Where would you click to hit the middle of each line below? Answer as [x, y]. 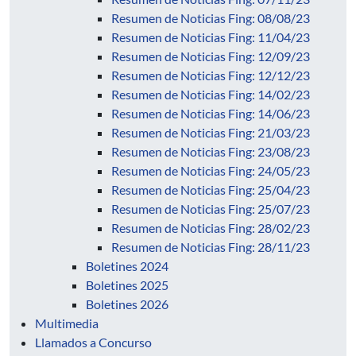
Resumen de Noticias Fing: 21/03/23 [211, 132]
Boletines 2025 [127, 285]
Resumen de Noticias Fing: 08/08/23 [211, 18]
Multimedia [67, 323]
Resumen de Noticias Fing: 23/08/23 [211, 151]
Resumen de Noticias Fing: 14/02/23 [211, 94]
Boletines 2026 [127, 304]
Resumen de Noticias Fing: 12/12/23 [211, 75]
